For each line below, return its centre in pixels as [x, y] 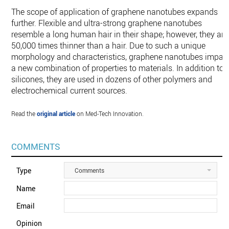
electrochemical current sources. [70, 90]
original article [56, 113]
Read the [24, 113]
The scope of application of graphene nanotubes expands [115, 12]
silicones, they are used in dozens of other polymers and [112, 79]
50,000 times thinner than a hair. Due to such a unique [109, 45]
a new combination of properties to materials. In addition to [118, 68]
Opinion [29, 223]
